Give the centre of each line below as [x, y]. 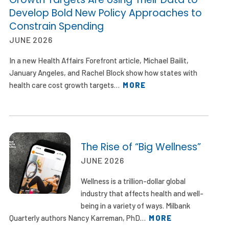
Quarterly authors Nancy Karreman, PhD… [79, 217]
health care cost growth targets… [66, 85]
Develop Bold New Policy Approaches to [106, 13]
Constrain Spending [57, 26]
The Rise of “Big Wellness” [141, 147]
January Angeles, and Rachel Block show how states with [104, 72]
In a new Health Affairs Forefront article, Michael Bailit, [99, 60]
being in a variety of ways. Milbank [136, 205]
